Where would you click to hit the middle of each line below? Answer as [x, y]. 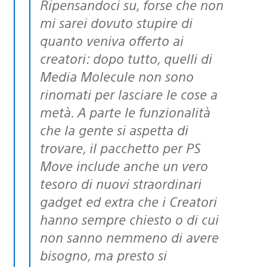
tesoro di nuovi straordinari [121, 183]
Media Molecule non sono [117, 76]
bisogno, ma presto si [103, 254]
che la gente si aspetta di [114, 129]
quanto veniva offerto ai [112, 40]
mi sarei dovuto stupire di [116, 22]
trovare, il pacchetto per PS [120, 147]
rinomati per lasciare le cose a [129, 94]
